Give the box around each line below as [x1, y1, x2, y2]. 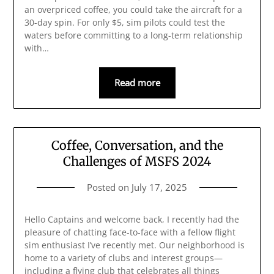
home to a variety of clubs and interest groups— [24, 252, 223, 264]
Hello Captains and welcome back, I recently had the [24, 213, 239, 226]
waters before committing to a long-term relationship [24, 29, 243, 41]
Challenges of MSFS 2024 [63, 154, 211, 169]
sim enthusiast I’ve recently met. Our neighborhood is [24, 239, 245, 251]
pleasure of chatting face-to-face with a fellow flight [24, 226, 235, 239]
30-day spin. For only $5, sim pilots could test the [24, 16, 225, 28]
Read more [114, 76, 160, 89]
